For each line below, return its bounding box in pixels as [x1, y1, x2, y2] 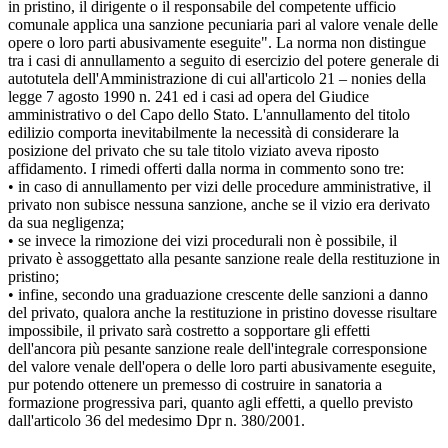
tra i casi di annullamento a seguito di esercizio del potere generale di [8, 51, 439, 69]
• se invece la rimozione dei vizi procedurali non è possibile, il [8, 231, 397, 249]
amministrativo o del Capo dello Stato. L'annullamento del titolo [8, 105, 410, 123]
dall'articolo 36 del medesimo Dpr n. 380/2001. [8, 411, 305, 429]
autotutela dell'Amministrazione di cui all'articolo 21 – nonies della [8, 69, 426, 87]
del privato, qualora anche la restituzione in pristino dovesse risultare [8, 303, 437, 321]
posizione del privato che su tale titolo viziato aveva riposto [8, 141, 379, 159]
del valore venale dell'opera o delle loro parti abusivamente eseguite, [8, 357, 436, 375]
